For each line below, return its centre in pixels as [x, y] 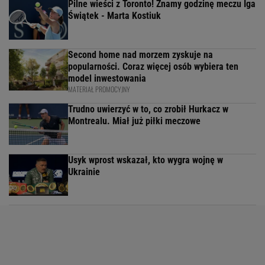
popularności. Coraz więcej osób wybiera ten [153, 67]
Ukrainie [84, 172]
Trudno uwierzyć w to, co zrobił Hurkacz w [148, 109]
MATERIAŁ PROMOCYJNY [99, 89]
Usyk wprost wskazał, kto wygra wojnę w [146, 160]
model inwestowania [107, 79]
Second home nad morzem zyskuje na [140, 55]
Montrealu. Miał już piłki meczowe [134, 121]
